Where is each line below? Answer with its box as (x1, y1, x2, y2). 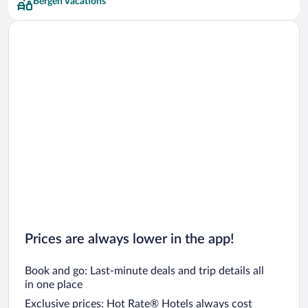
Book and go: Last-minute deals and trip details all (25, 265, 264, 276)
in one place (25, 278, 82, 290)
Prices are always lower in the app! (25, 232, 234, 246)
